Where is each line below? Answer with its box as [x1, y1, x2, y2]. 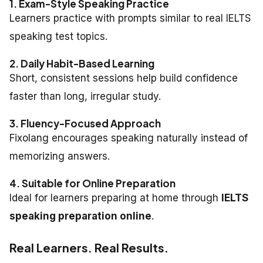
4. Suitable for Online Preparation [9, 177, 176, 190]
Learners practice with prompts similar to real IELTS [9, 12, 251, 25]
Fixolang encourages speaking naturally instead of [9, 132, 248, 144]
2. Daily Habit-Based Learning [9, 57, 154, 70]
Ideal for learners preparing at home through [9, 192, 221, 204]
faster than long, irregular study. [9, 90, 161, 103]
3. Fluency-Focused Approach [9, 117, 161, 130]
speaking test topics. [9, 31, 107, 43]
